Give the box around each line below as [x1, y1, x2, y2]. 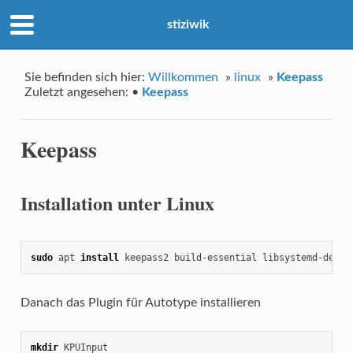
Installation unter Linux [20, 188, 214, 217]
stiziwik [167, 18, 210, 32]
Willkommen [148, 71, 219, 84]
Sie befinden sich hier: [24, 71, 149, 84]
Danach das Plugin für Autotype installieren [20, 295, 261, 309]
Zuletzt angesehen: [24, 86, 129, 99]
